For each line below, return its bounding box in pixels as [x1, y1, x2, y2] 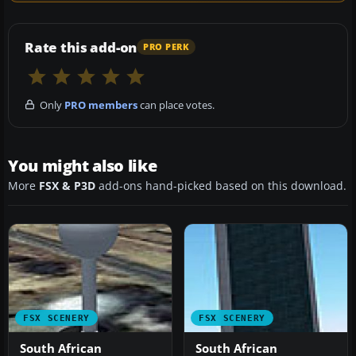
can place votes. [137, 97, 215, 112]
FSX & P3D [39, 178, 95, 193]
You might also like [8, 154, 157, 176]
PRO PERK [143, 41, 190, 53]
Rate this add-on [25, 37, 137, 56]
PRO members [64, 97, 137, 112]
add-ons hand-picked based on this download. [95, 178, 346, 193]
